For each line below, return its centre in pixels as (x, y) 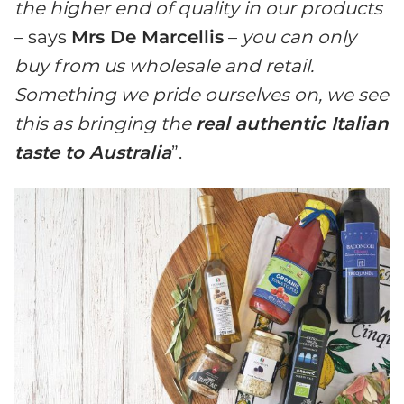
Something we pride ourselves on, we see (202, 95)
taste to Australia (93, 153)
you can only (299, 37)
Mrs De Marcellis (147, 37)
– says (43, 37)
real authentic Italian (292, 124)
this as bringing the (105, 124)
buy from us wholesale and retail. (164, 66)
